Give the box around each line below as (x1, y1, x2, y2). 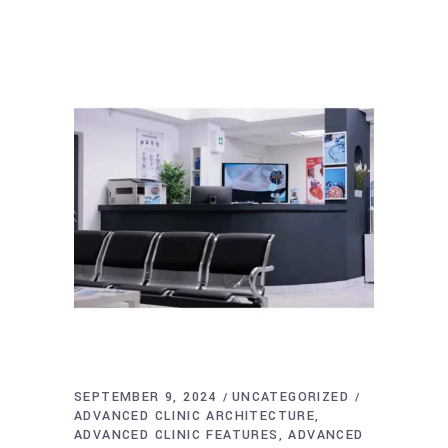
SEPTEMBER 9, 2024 (74, 387, 217, 406)
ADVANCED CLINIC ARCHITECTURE (74, 406, 316, 425)
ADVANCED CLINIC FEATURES (74, 425, 279, 444)
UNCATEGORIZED (231, 387, 350, 406)
